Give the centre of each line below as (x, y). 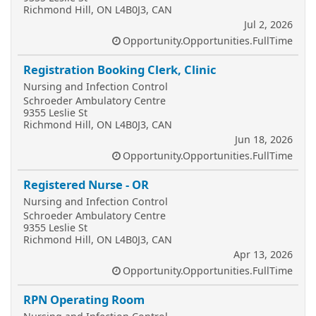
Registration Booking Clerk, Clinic (120, 69)
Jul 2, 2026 (268, 24)
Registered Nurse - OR (86, 184)
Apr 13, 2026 (263, 254)
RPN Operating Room (84, 299)
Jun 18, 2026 (264, 139)
